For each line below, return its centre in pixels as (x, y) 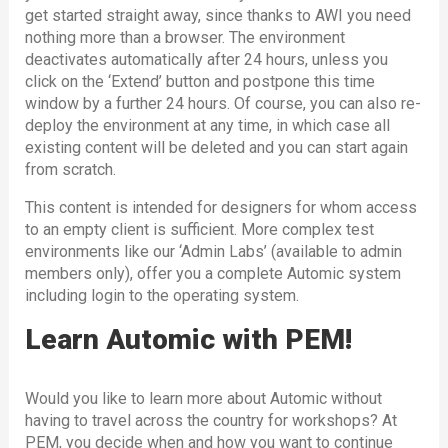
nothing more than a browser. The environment (184, 37)
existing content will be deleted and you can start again (216, 147)
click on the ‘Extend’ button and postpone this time (199, 81)
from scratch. (70, 169)
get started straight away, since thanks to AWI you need (217, 15)
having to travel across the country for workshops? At (210, 420)
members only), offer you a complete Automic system (212, 273)
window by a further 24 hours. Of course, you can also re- (222, 103)
